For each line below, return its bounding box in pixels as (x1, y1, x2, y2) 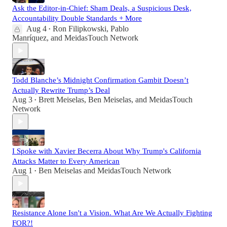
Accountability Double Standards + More (12, 14, 142, 23)
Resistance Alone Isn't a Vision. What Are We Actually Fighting (12, 209, 212, 217)
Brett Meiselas (39, 95, 84, 104)
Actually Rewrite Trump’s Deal (12, 86, 110, 95)
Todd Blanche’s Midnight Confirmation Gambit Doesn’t (12, 76, 188, 85)
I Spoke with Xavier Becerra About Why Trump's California (12, 147, 201, 156)
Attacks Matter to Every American (12, 157, 120, 166)
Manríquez (12, 33, 47, 43)
